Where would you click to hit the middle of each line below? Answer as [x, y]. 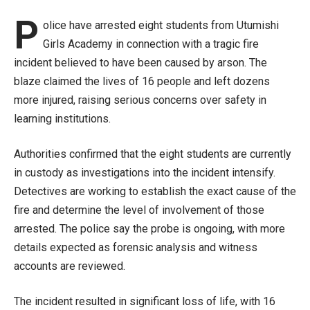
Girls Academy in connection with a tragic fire [151, 44]
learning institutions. [62, 119]
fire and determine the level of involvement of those [139, 210]
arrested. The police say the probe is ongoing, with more [149, 229]
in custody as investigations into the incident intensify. [145, 173]
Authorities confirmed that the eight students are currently [153, 154]
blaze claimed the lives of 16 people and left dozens [142, 82]
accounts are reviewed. [70, 266]
